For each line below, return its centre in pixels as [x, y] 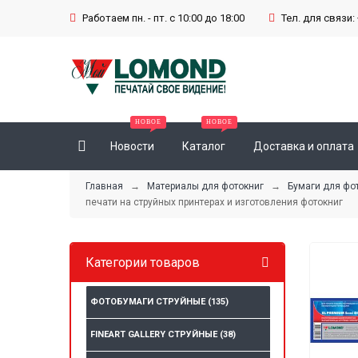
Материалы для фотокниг [205, 187]
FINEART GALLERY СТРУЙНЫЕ [155, 335]
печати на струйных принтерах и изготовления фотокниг [214, 203]
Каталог [204, 147]
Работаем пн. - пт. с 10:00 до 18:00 [163, 18]
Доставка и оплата [304, 147]
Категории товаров [143, 263]
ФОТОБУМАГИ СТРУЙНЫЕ [149, 302]
